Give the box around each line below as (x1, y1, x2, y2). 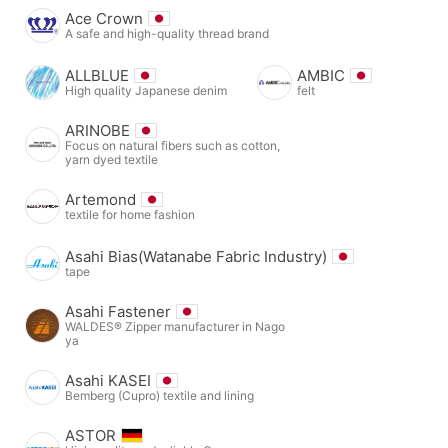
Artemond (65, 189, 136, 209)
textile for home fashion (65, 206, 195, 222)
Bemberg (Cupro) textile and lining (65, 387, 254, 403)
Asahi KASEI (65, 370, 151, 390)
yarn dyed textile (65, 151, 158, 167)
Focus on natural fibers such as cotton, (65, 137, 280, 153)
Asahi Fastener (65, 301, 171, 321)
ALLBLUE (65, 65, 129, 85)
